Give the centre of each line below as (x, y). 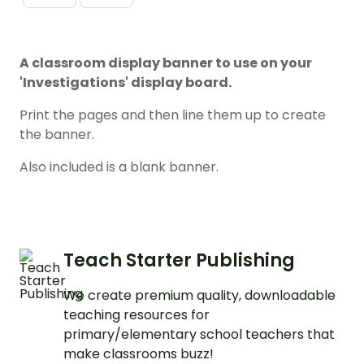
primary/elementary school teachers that (199, 335)
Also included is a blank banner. (119, 167)
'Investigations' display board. (126, 83)
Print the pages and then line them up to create (173, 115)
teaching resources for (136, 315)
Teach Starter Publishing (179, 261)
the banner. (57, 135)
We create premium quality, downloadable (199, 296)
